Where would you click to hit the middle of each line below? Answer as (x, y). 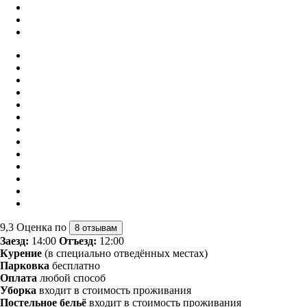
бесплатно (75, 265)
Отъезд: (78, 241)
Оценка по (43, 227)
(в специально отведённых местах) (125, 253)
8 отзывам (96, 228)
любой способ (71, 278)
